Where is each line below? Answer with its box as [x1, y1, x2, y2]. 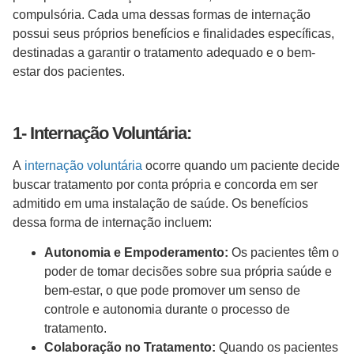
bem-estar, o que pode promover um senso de [44, 284, 300, 298]
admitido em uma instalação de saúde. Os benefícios [13, 196, 308, 210]
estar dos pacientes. [13, 65, 128, 79]
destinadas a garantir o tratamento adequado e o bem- [13, 46, 315, 60]
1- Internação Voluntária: [13, 122, 195, 143]
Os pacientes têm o [228, 246, 339, 260]
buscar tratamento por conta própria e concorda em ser [13, 177, 318, 191]
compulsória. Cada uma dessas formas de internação [13, 8, 311, 22]
